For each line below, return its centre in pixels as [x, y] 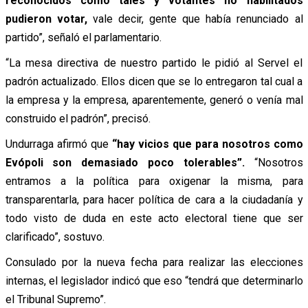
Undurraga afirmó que [58, 144]
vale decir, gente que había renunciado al [195, 19]
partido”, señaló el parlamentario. [83, 37]
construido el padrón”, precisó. [78, 118]
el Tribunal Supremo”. [55, 299]
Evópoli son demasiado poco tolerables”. [125, 162]
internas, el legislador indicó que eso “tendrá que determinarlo [154, 280]
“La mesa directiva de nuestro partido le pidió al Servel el [154, 63]
